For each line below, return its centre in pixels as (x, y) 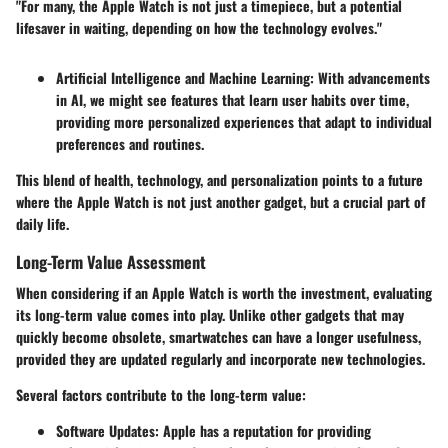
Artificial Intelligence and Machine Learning (183, 77)
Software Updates (105, 431)
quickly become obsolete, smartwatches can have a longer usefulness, (218, 337)
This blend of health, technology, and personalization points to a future (219, 179)
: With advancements (370, 77)
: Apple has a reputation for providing (263, 431)
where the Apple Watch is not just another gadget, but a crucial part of (220, 201)
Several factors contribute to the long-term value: (161, 395)
